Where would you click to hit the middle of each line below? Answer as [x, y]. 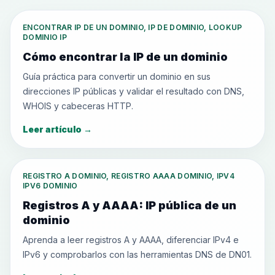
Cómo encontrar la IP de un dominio [125, 57]
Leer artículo [52, 129]
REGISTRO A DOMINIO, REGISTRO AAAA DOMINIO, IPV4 [129, 176]
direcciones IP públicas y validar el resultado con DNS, [134, 91]
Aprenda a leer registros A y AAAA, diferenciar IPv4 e [131, 240]
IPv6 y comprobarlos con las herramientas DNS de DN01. [137, 254]
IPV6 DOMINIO [50, 186]
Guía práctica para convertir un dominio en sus [117, 76]
